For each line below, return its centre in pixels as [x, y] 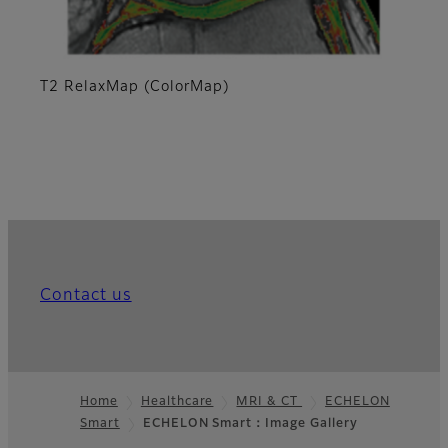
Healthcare [177, 402]
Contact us [86, 296]
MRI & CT [269, 402]
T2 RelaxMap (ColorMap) [135, 87]
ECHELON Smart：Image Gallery [250, 424]
